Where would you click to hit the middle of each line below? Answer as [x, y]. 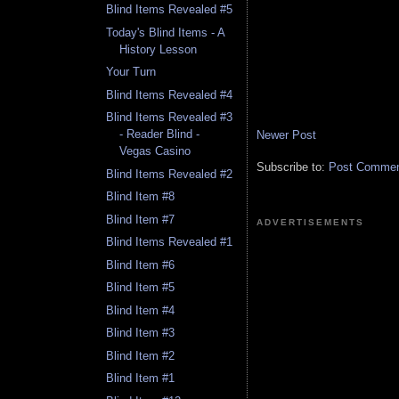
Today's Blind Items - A [166, 32]
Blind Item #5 [141, 288]
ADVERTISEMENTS [311, 222]
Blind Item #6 [141, 265]
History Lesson [159, 49]
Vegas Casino [155, 151]
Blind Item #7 [141, 219]
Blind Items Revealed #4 [170, 94]
